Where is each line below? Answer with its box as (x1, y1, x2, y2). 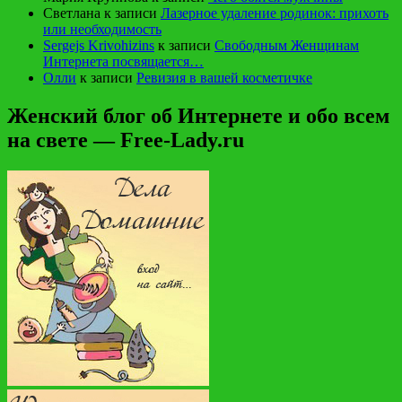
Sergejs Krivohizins (43, 37, 154, 53)
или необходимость (43, 21, 162, 37)
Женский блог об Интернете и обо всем (7, 103, 389, 127)
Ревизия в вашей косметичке (136, 69, 312, 85)
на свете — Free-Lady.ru (7, 127, 244, 152)
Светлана (43, 4, 100, 21)
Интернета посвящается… (43, 53, 204, 69)
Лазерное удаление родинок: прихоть (161, 4, 389, 21)
